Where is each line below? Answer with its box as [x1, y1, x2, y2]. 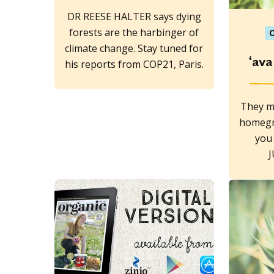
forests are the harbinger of [69, 25, 199, 39]
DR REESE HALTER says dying [67, 9, 201, 23]
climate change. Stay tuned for [65, 41, 204, 55]
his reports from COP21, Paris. [64, 57, 204, 71]
